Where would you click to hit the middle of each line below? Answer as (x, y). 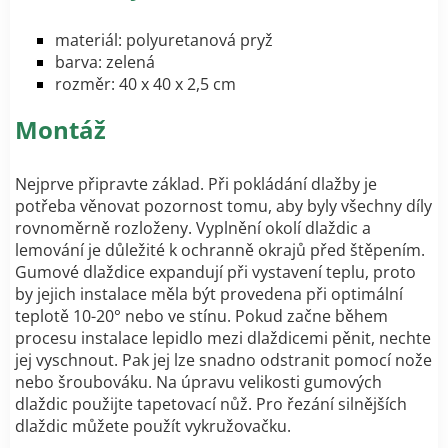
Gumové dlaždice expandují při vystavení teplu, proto (215, 271)
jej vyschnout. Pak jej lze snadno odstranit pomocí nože (223, 359)
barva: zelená (105, 61)
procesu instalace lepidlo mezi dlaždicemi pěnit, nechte (223, 337)
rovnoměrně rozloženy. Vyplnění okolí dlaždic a (193, 227)
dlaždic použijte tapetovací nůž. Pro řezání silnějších (211, 403)
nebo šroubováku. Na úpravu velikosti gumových (198, 381)
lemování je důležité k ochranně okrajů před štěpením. (220, 249)
